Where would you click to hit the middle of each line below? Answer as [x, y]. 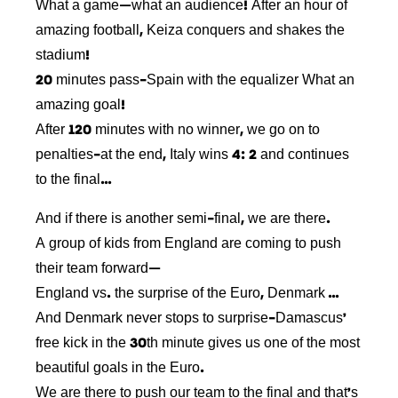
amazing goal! [80, 105]
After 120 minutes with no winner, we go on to [178, 130]
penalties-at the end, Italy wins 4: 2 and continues [192, 155]
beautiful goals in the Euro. [120, 368]
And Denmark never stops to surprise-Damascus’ [191, 318]
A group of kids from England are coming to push [188, 244]
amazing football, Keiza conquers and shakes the [190, 31]
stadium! [63, 56]
